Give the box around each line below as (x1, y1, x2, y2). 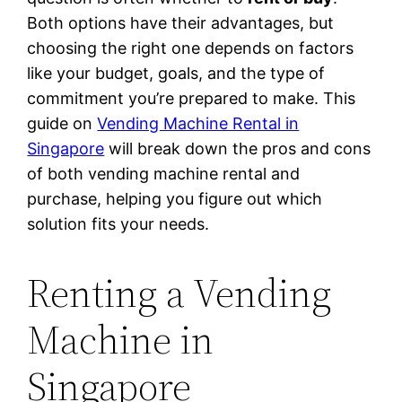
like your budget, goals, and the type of (27, 64, 326, 83)
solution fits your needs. (27, 214, 210, 234)
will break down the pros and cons (104, 139, 371, 159)
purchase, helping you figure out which (27, 189, 323, 209)
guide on (27, 114, 98, 134)
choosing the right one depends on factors (27, 39, 354, 58)
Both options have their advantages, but (27, 13, 335, 33)
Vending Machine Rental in (97, 114, 300, 134)
